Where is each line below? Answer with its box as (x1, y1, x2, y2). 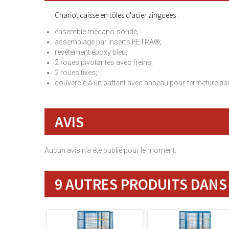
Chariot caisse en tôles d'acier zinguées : (55, 10, 179, 20)
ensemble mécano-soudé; (55, 28, 139, 36)
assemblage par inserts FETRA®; (55, 38, 162, 46)
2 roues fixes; (55, 68, 97, 77)
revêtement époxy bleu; (55, 48, 127, 56)
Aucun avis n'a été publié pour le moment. (44, 146, 176, 154)
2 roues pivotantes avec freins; (55, 58, 153, 66)
